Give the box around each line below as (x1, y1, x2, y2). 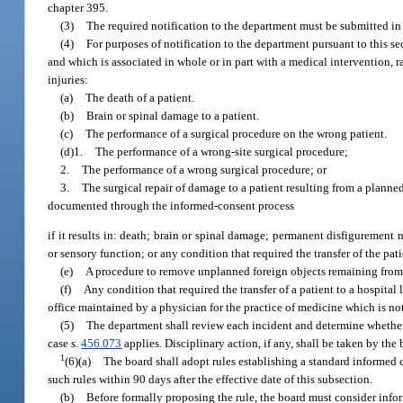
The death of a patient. (85, 90, 195, 104)
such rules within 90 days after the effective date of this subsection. (48, 372, 373, 387)
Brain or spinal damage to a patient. (86, 108, 260, 122)
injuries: (48, 72, 89, 86)
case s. (48, 336, 82, 351)
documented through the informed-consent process (48, 198, 295, 212)
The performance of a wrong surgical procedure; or (82, 162, 327, 176)
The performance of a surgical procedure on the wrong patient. (85, 126, 388, 140)
